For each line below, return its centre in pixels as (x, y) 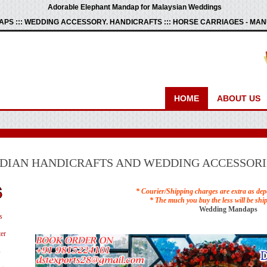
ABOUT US (239, 98)
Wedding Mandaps (229, 209)
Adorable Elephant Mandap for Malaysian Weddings (134, 7)
